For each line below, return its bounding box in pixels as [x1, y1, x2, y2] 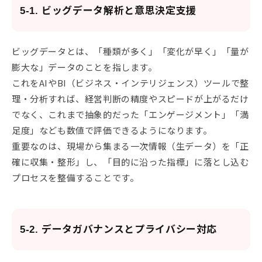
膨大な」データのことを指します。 [12, 60, 157, 73]
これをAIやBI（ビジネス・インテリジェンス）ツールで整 [12, 76, 249, 89]
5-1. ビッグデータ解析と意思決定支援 [20, 5, 196, 16]
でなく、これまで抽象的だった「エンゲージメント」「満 [12, 108, 249, 120]
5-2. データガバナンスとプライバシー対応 [20, 223, 218, 235]
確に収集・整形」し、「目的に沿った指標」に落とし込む [12, 155, 249, 168]
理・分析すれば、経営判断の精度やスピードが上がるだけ [12, 92, 249, 105]
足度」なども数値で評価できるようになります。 [12, 123, 212, 136]
